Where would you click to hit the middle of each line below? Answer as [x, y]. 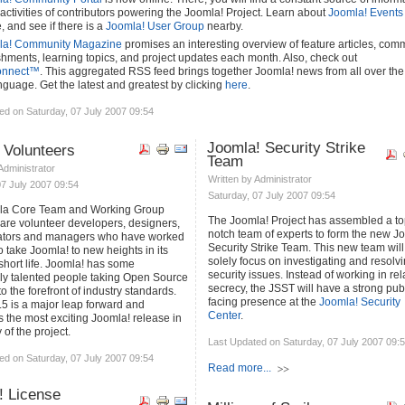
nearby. [224, 26]
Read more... [240, 368]
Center [224, 316]
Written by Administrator [261, 179]
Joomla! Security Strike [286, 148]
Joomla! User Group [155, 26]
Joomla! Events [366, 13]
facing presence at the [264, 302]
